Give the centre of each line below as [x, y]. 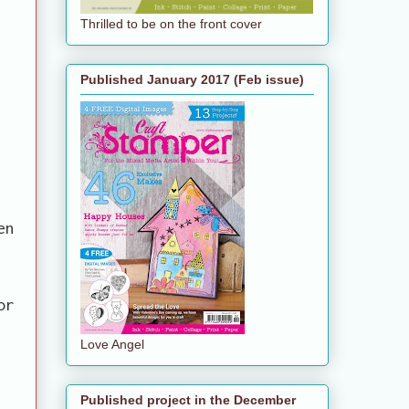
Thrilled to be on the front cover [171, 23]
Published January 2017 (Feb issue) [192, 79]
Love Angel [112, 344]
